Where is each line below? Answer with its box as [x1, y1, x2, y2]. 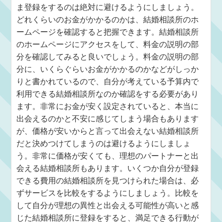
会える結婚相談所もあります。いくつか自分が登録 [16, 164, 199, 172]
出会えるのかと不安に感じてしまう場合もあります [16, 114, 199, 123]
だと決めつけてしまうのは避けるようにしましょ [16, 139, 191, 148]
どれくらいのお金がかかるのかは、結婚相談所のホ [16, 15, 199, 24]
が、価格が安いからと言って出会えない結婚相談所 [16, 127, 199, 135]
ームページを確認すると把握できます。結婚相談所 [16, 28, 199, 36]
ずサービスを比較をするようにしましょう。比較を [16, 189, 199, 197]
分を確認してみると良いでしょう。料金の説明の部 [16, 53, 199, 61]
